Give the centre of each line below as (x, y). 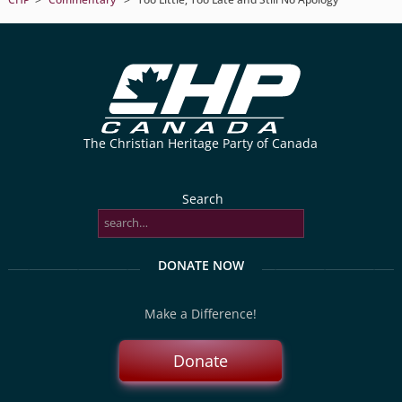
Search (203, 198)
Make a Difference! (201, 313)
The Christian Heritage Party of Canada (201, 143)
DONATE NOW (201, 265)
